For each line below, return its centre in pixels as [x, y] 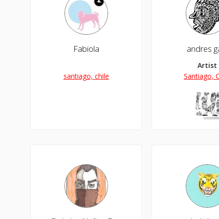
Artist [208, 65]
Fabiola [86, 48]
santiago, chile [86, 76]
